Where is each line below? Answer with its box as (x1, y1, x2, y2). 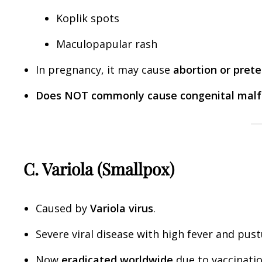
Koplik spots (56, 11, 119, 26)
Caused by (36, 201, 90, 215)
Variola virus (90, 201, 153, 215)
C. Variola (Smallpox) (23, 157, 174, 180)
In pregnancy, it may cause (36, 63, 173, 77)
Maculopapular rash (56, 37, 157, 51)
